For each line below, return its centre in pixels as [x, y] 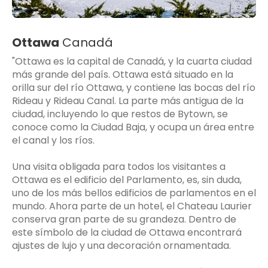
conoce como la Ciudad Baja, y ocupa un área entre [133, 127]
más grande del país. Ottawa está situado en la [123, 74]
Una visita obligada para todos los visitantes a [119, 166]
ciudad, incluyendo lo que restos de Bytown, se [120, 114]
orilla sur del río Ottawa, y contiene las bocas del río [134, 87]
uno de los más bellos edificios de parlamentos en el [134, 193]
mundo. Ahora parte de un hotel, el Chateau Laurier [132, 206]
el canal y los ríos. [53, 140]
